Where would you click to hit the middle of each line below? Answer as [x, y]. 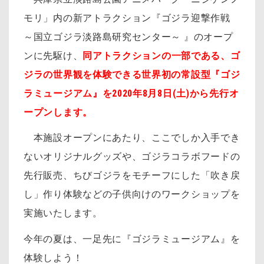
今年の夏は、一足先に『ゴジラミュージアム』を [132, 239]
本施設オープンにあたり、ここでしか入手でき [132, 138]
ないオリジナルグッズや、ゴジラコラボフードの [132, 157]
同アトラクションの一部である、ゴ [161, 55]
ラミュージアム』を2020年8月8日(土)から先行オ [131, 93]
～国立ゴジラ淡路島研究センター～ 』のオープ [128, 37]
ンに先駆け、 [53, 55]
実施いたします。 [63, 213]
